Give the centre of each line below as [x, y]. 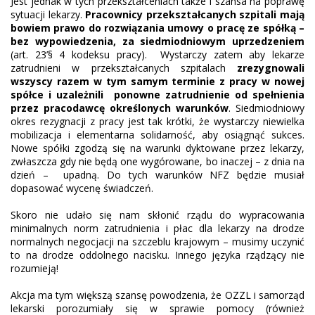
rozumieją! [34, 268]
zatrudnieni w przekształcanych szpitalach [124, 67]
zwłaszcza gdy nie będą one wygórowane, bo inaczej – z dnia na [157, 161]
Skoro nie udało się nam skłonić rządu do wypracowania [157, 214]
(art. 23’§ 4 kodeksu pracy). [79, 54]
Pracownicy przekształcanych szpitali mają [195, 14]
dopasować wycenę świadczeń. [82, 188]
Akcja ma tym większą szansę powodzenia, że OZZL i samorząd [157, 295]
